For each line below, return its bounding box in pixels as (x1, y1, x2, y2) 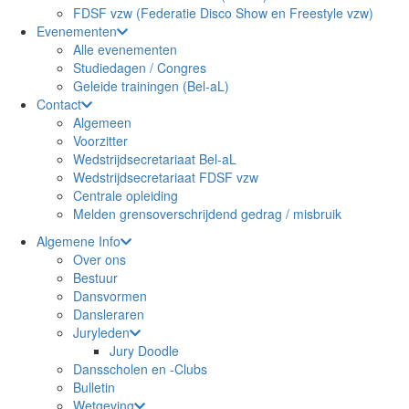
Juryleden (73, 323, 130, 341)
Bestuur (73, 268, 118, 287)
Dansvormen (73, 287, 147, 305)
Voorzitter (73, 131, 128, 150)
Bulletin (73, 378, 115, 396)
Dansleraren (73, 305, 144, 323)
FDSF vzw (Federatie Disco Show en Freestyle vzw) (73, 4, 373, 22)
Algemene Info (37, 232, 121, 250)
